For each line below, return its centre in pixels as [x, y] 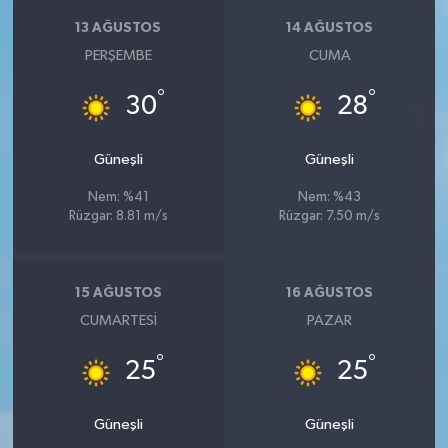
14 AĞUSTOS [330, 28]
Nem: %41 [118, 197]
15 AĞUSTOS [118, 293]
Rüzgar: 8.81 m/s [118, 216]
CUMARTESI [118, 320]
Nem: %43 [330, 197]
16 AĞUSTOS [330, 293]
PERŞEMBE [118, 55]
